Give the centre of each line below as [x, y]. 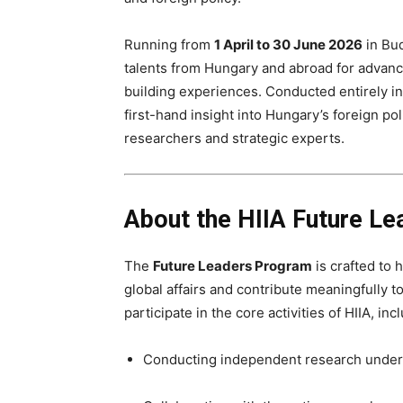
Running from [169, 45]
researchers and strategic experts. [234, 138]
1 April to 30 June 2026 [288, 45]
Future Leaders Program [233, 266]
